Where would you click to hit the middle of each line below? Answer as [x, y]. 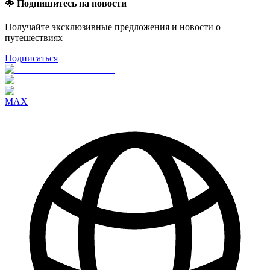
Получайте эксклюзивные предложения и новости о [113, 27]
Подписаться [31, 58]
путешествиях [34, 37]
